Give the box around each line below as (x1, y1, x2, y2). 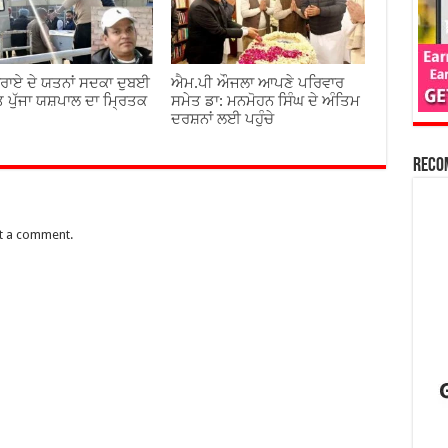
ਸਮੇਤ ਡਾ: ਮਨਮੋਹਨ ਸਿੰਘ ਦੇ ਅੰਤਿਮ (171, 91, 361, 110)
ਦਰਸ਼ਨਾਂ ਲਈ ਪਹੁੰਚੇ (171, 109, 275, 128)
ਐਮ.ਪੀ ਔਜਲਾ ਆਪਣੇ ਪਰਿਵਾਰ (171, 73, 345, 92)
